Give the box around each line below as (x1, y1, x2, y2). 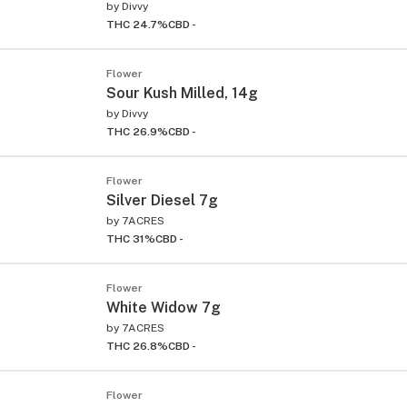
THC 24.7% (106, 17, 168, 31)
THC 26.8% (106, 339, 168, 352)
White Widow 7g (106, 298, 221, 316)
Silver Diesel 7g (106, 191, 218, 209)
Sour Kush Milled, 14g (106, 84, 258, 102)
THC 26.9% (106, 124, 168, 138)
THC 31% (106, 232, 155, 245)
